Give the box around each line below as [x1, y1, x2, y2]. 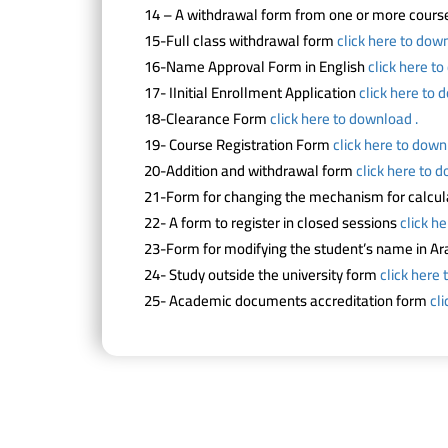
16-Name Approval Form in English [144, 52, 368, 81]
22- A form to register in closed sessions [144, 208, 400, 237]
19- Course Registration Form [144, 130, 333, 159]
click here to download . [270, 104, 418, 133]
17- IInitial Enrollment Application [144, 78, 359, 107]
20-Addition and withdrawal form [144, 156, 356, 185]
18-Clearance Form [144, 104, 270, 133]
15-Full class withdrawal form [144, 26, 337, 55]
